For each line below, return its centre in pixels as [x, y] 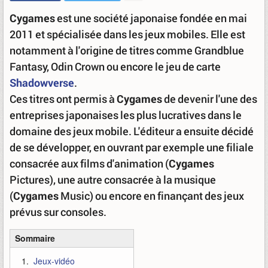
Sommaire [35, 238]
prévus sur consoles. [58, 212]
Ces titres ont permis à [63, 99]
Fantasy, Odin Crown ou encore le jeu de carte [115, 66]
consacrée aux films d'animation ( [89, 163]
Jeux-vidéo [54, 261]
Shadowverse [42, 83]
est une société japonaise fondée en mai [151, 18]
